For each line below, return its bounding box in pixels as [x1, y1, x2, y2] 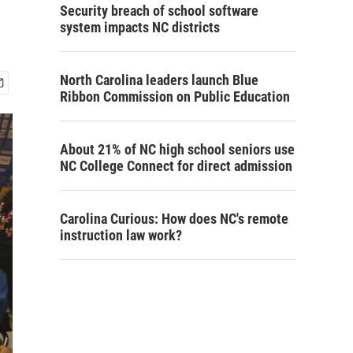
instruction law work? [60, 227, 182, 243]
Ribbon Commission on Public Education [60, 88, 290, 105]
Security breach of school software [60, 2, 258, 19]
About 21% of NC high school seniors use [60, 141, 295, 158]
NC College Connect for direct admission [60, 158, 292, 174]
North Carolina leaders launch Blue [60, 72, 258, 88]
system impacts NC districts [60, 19, 220, 35]
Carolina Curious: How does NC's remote [60, 210, 288, 227]
